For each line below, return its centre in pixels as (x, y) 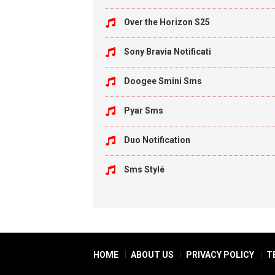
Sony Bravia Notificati (168, 52)
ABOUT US (152, 255)
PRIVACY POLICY (220, 255)
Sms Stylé (144, 169)
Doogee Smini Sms (163, 81)
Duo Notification (157, 140)
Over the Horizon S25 (167, 22)
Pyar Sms (144, 110)
